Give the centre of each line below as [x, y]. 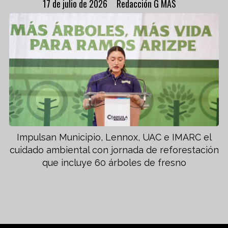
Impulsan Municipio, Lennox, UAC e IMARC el [114, 137]
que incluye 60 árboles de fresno [114, 163]
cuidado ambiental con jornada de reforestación [114, 150]
